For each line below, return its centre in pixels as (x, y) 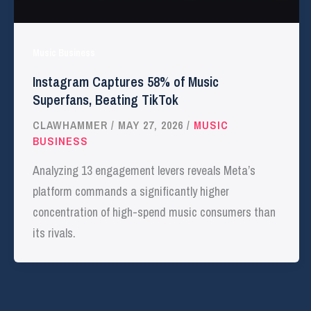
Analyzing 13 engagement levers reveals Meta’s (144, 170)
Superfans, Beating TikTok (106, 100)
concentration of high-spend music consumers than (154, 212)
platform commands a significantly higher (131, 191)
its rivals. (54, 233)
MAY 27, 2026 (152, 125)
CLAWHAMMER (72, 125)
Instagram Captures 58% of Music (126, 82)
